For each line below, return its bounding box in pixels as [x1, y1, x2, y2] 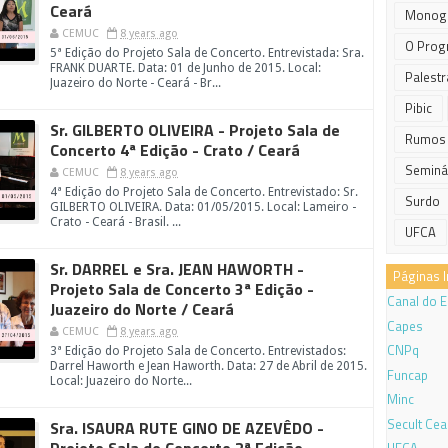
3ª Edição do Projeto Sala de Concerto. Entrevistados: [50, 344, 346, 358]
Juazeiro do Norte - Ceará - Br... [50, 76, 221, 90]
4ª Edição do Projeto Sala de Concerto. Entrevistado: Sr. [50, 185, 358, 199]
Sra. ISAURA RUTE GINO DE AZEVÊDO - [50, 416, 324, 440]
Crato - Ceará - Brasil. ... [50, 215, 181, 229]
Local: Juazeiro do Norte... [50, 374, 192, 388]
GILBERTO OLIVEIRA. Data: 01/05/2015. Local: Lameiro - [50, 200, 356, 214]
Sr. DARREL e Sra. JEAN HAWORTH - [50, 257, 304, 281]
